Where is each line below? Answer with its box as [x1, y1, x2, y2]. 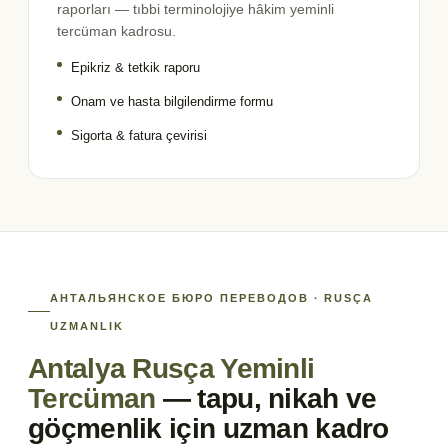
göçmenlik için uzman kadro [28, 412, 389, 444]
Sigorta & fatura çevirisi [71, 127, 207, 143]
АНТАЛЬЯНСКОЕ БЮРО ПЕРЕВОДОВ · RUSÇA [50, 291, 374, 304]
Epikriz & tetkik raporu [71, 59, 200, 75]
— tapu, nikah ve [162, 382, 377, 414]
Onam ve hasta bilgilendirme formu [71, 93, 273, 109]
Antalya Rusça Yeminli [28, 352, 315, 384]
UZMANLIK [50, 319, 124, 332]
